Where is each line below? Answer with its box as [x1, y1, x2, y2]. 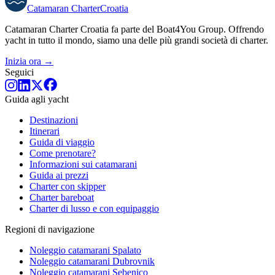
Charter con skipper [29, 180, 106, 192]
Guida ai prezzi [29, 169, 88, 180]
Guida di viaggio [29, 136, 95, 147]
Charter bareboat [29, 192, 94, 203]
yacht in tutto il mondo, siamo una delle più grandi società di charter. [5, 34, 268, 45]
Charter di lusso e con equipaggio [29, 203, 159, 214]
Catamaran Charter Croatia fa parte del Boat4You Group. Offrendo [5, 23, 264, 34]
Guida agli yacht [5, 93, 69, 104]
